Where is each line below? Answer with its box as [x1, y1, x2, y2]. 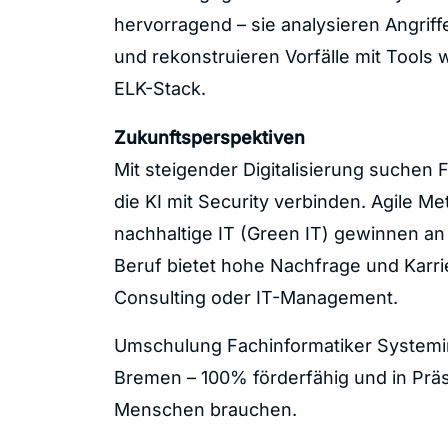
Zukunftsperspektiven [113, 127, 305, 149]
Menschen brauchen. [113, 399, 297, 421]
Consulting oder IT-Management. [113, 287, 398, 309]
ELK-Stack [113, 77, 201, 99]
